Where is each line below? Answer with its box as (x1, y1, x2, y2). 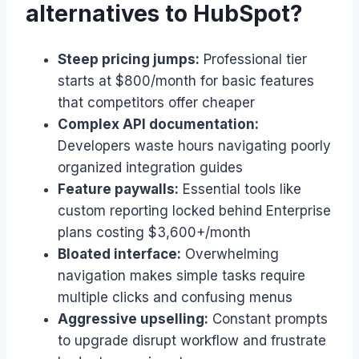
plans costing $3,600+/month (58, 224, 251, 240)
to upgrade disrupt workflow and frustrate (58, 333, 326, 349)
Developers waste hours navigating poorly (58, 138, 331, 154)
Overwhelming (181, 246, 279, 262)
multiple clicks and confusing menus (58, 289, 292, 305)
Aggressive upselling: (58, 311, 208, 327)
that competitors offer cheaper (58, 95, 255, 111)
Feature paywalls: (58, 181, 179, 197)
